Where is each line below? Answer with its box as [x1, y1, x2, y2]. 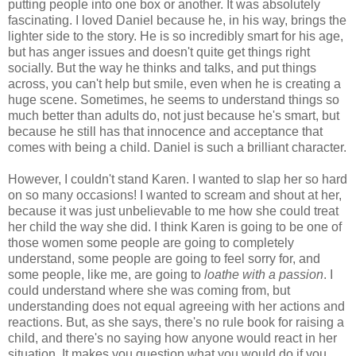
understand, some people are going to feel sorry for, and [8, 251, 320, 265]
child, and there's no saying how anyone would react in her [8, 331, 337, 345]
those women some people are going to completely [8, 235, 294, 250]
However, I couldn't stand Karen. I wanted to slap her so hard [8, 172, 347, 186]
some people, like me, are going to [8, 267, 204, 281]
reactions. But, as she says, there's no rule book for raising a [8, 315, 344, 329]
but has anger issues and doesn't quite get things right [8, 44, 310, 59]
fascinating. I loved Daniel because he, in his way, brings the [8, 13, 346, 27]
